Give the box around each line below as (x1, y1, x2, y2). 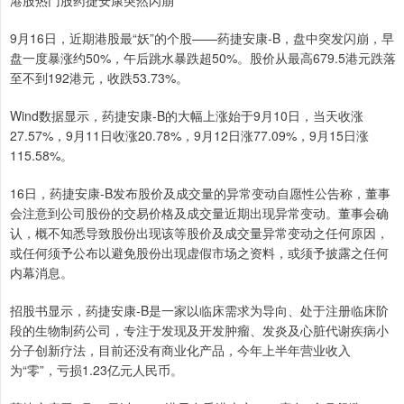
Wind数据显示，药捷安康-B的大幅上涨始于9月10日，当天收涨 (10, 106, 363, 124)
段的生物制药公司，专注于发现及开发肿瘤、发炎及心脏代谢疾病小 (10, 320, 389, 339)
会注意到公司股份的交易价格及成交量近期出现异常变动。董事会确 (10, 203, 389, 222)
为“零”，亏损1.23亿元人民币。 (10, 360, 183, 379)
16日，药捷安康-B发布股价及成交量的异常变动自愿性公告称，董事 (10, 183, 390, 202)
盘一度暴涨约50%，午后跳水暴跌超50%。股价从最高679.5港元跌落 (10, 48, 396, 67)
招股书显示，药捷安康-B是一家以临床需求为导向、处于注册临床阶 (10, 300, 389, 319)
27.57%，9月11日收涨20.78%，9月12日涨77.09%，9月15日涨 (10, 125, 369, 144)
